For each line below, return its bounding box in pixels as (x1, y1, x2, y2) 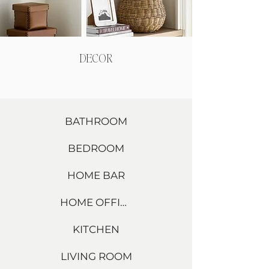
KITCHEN (73, 223, 119, 235)
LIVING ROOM (60, 250, 132, 262)
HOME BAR (67, 169, 125, 181)
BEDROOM (68, 142, 124, 154)
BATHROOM (65, 115, 127, 127)
